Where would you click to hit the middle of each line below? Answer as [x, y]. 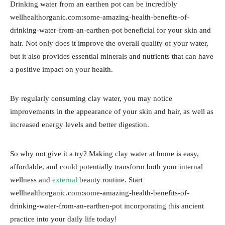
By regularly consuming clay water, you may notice [91, 98]
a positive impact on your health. [62, 69]
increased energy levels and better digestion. [80, 124]
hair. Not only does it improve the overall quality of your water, [109, 43]
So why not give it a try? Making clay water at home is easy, [104, 153]
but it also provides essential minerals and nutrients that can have [112, 56]
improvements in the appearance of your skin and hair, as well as [112, 111]
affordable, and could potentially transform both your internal [106, 166]
